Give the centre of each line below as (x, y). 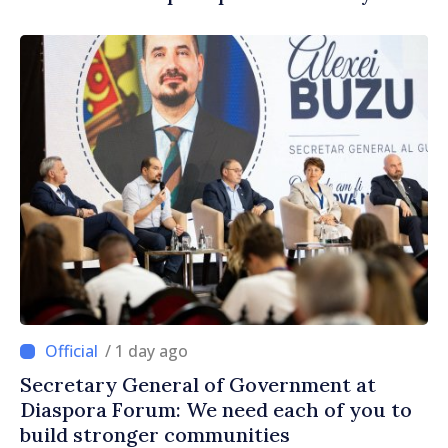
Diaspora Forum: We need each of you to (216, 410)
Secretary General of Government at (198, 385)
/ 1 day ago (151, 351)
